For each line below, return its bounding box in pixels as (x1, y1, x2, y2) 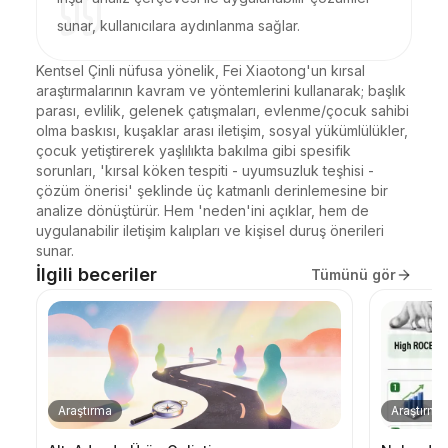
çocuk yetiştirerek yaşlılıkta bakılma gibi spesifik (36, 142, 351, 159)
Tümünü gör (311, 266, 396, 283)
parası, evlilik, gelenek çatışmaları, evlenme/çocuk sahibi (36, 102, 409, 119)
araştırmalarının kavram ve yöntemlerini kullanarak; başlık (36, 82, 406, 99)
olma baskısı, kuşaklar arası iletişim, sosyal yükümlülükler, (36, 122, 408, 139)
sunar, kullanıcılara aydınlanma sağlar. (57, 17, 300, 34)
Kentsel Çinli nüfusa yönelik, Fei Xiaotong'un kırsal (36, 62, 365, 79)
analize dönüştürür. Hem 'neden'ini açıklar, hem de (36, 202, 369, 219)
